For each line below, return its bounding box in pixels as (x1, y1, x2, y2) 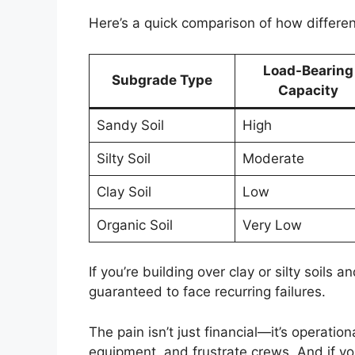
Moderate (242, 150, 304, 166)
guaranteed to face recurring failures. (89, 284, 326, 300)
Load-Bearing (263, 62, 353, 78)
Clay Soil (96, 183, 151, 200)
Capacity (278, 82, 338, 98)
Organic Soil (96, 216, 173, 233)
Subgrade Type (112, 71, 212, 88)
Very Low (242, 216, 302, 233)
